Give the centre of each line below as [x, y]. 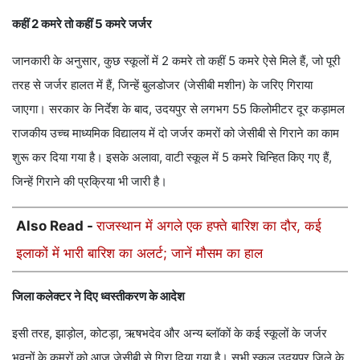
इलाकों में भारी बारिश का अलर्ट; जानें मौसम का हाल [139, 253]
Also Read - [56, 225]
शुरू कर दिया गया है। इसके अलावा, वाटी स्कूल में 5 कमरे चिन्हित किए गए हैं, [172, 157]
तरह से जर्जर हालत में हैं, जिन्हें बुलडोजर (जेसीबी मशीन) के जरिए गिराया [162, 84]
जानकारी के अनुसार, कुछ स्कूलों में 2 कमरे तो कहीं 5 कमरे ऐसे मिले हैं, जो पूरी [176, 60]
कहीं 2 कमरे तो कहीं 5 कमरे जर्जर [82, 23]
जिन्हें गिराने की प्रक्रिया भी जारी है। [90, 181]
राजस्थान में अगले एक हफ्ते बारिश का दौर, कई [209, 225]
